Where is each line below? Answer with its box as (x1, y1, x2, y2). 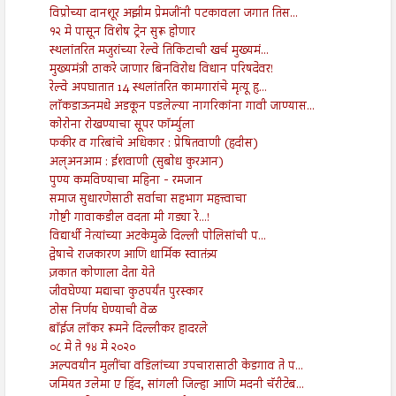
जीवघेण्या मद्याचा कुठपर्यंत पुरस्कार (49, 282, 203, 302)
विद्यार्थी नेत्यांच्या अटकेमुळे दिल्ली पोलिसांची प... (49, 226, 266, 247)
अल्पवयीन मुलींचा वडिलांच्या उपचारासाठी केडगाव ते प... (49, 356, 303, 377)
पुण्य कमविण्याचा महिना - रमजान (49, 171, 202, 191)
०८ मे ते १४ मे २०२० (49, 338, 136, 358)
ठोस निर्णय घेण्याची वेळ (49, 301, 157, 321)
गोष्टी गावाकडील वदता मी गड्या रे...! (49, 208, 209, 228)
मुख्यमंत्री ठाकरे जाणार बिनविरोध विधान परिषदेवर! (49, 59, 273, 80)
